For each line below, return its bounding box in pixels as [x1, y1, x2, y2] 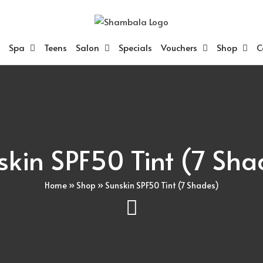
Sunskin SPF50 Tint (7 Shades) [104, 179, 219, 191]
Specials [118, 41, 152, 53]
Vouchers [160, 41, 197, 53]
